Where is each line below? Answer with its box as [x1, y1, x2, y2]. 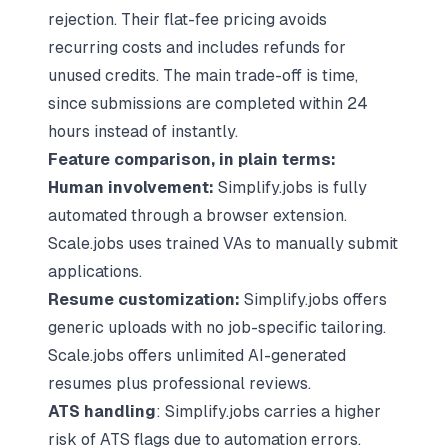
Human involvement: [48, 178, 214, 197]
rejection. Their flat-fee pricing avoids [48, 10, 327, 29]
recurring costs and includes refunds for [48, 38, 346, 57]
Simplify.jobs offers [240, 290, 387, 309]
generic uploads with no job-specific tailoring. [48, 318, 386, 337]
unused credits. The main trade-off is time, [48, 66, 358, 85]
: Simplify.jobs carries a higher [156, 402, 381, 421]
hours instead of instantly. [48, 122, 238, 141]
